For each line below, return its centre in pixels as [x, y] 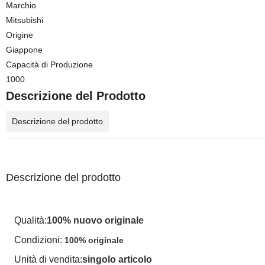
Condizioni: [38, 240]
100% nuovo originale [95, 220]
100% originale [93, 240]
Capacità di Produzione [49, 64]
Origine [19, 35]
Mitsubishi [24, 20]
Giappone [24, 50]
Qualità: [30, 220]
